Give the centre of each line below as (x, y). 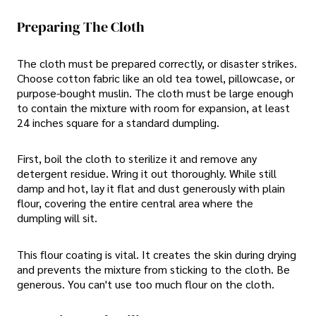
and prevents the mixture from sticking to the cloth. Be (153, 269)
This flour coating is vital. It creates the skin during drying (157, 254)
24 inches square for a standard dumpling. (118, 123)
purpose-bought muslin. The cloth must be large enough (155, 93)
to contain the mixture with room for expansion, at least (153, 108)
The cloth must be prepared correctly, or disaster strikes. (157, 63)
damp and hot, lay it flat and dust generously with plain (151, 188)
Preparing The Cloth (81, 26)
